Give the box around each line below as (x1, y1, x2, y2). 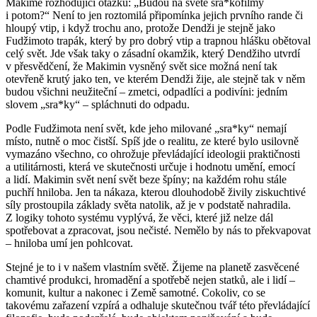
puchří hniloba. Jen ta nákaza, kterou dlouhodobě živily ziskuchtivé (6, 185, 306, 198)
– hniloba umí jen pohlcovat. (6, 236, 133, 249)
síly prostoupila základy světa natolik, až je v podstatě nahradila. (6, 198, 291, 211)
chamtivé (6, 273, 46, 286)
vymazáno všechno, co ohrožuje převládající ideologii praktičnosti (6, 147, 300, 160)
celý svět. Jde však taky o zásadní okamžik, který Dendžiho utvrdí (6, 47, 300, 59)
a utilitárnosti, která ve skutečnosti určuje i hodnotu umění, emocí (6, 160, 295, 173)
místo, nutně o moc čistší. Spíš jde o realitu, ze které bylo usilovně (6, 134, 299, 147)
